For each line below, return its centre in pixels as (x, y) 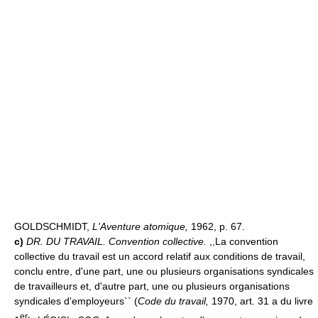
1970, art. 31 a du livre (261, 301)
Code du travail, (173, 301)
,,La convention (244, 242)
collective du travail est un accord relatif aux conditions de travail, (160, 257)
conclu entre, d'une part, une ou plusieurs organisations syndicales (164, 272)
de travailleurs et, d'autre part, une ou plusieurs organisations (152, 286)
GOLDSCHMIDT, (53, 227)
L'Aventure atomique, (142, 227)
